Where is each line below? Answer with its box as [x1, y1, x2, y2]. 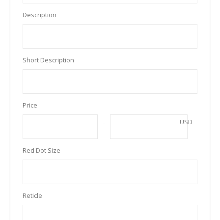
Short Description [23, 55, 74, 64]
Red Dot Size [23, 145, 60, 155]
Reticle [23, 191, 42, 200]
